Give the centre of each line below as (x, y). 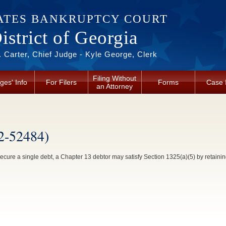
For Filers (61, 82)
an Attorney (115, 86)
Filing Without (115, 78)
